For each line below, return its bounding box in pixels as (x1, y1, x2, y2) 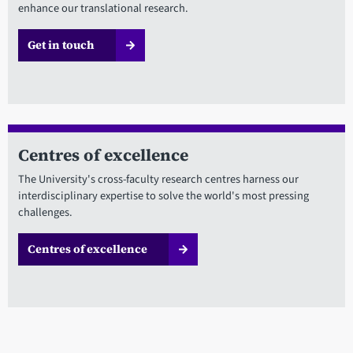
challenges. (17, 203, 72, 221)
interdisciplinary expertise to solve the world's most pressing (17, 187, 309, 204)
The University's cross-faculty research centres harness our (17, 170, 299, 188)
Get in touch (27, 37, 95, 54)
